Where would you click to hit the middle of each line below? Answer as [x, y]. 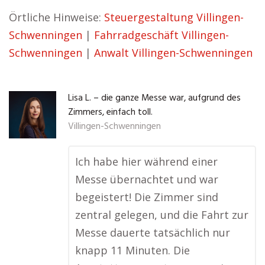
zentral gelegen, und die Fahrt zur [162, 215]
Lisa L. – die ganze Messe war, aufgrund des [154, 98]
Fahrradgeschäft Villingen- [161, 35]
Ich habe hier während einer [146, 161]
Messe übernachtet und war [147, 179]
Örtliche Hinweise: [56, 17]
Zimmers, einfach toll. [110, 112]
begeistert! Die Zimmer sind [147, 197]
